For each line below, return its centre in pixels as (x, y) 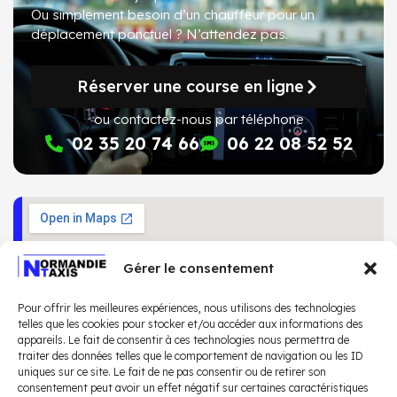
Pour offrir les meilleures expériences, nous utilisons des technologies (187, 308)
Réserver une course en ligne (191, 87)
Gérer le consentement (198, 269)
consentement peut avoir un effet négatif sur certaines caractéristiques (193, 388)
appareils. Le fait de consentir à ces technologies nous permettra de (183, 340)
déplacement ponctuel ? (109, 34)
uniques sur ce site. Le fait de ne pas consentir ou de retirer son (172, 372)
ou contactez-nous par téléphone (198, 120)
